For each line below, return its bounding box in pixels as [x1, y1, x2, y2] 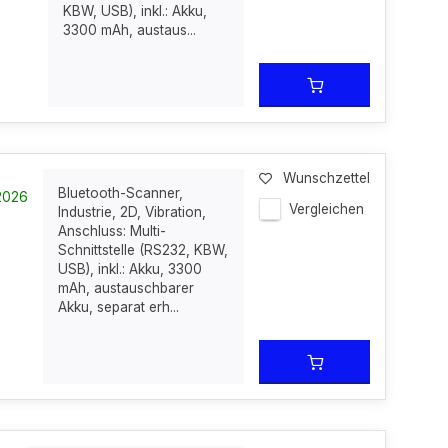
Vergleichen [289, 201, 364, 217]
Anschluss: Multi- [58, 223, 167, 239]
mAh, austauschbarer [58, 280, 195, 296]
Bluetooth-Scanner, [58, 185, 184, 201]
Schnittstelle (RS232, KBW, [58, 242, 229, 258]
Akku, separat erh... [58, 299, 180, 315]
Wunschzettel [283, 170, 370, 186]
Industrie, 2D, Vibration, [58, 204, 207, 220]
